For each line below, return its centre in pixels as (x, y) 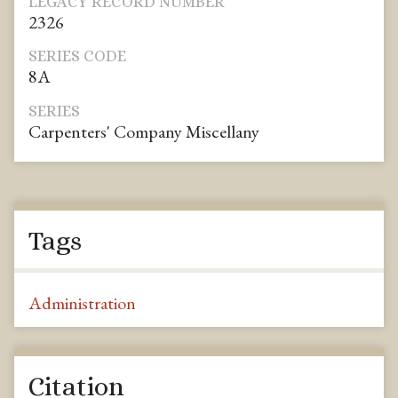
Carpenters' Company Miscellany (144, 131)
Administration (82, 303)
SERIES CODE (77, 56)
